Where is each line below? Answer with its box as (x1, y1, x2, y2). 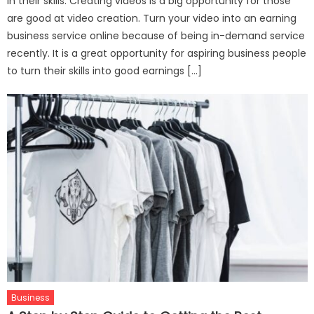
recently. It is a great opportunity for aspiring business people (7, 46, 307, 61)
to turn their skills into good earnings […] (7, 64, 203, 78)
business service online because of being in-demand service (7, 29, 306, 43)
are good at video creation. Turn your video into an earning (7, 11, 297, 26)
